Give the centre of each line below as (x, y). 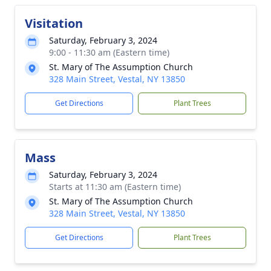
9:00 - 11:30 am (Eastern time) (109, 52)
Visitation (54, 23)
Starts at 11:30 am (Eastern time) (115, 187)
